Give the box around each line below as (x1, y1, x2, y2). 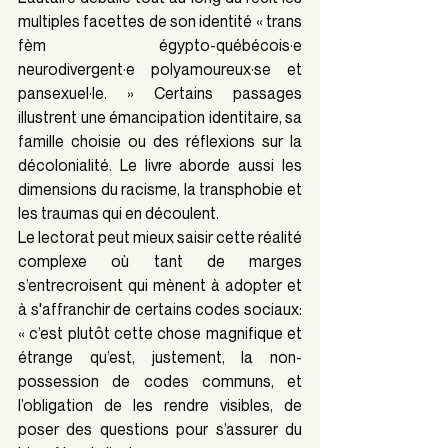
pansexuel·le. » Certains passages (18, 83, 302, 104)
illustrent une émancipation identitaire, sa (18, 107, 302, 128)
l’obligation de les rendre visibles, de (18, 395, 302, 416)
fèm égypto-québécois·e (18, 35, 302, 56)
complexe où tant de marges (18, 251, 302, 272)
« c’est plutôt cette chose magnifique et (18, 323, 302, 344)
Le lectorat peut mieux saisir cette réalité (18, 227, 302, 248)
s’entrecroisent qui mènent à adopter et (18, 275, 302, 296)
